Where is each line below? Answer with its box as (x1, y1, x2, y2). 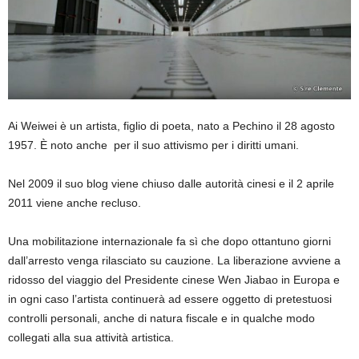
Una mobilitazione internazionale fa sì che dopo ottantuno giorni (8, 234, 331, 248)
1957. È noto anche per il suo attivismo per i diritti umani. (8, 138, 299, 151)
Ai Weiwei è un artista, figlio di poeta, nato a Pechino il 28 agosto (8, 119, 335, 132)
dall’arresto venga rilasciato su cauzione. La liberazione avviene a (8, 253, 341, 267)
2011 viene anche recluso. (8, 196, 141, 209)
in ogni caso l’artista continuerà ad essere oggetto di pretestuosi (8, 292, 332, 305)
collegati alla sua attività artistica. (8, 330, 174, 344)
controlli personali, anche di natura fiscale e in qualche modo (8, 311, 315, 325)
